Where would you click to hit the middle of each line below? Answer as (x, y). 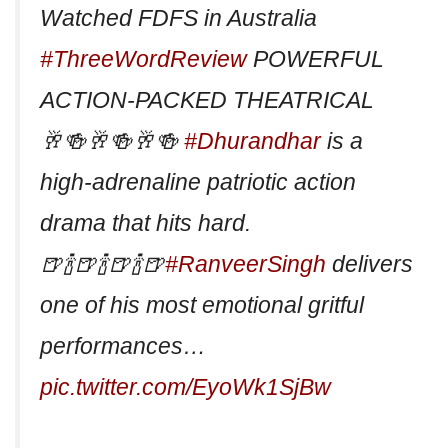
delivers (369, 263)
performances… (123, 345)
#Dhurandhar (252, 140)
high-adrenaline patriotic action (198, 181)
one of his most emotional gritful (202, 304)
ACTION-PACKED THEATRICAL (207, 99)
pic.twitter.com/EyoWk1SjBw (185, 386)
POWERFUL (315, 58)
